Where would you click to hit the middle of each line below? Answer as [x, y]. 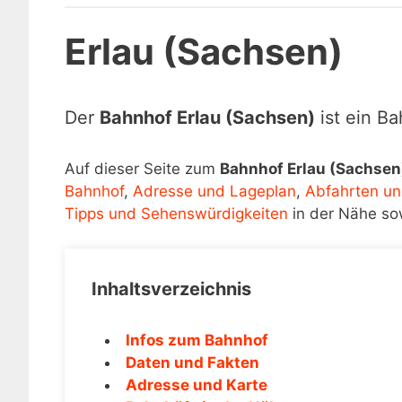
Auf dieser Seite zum [142, 169]
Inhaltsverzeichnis [171, 288]
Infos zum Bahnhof [197, 340]
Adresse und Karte [197, 385]
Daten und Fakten [192, 362]
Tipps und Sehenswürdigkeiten [176, 214]
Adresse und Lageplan [214, 191]
